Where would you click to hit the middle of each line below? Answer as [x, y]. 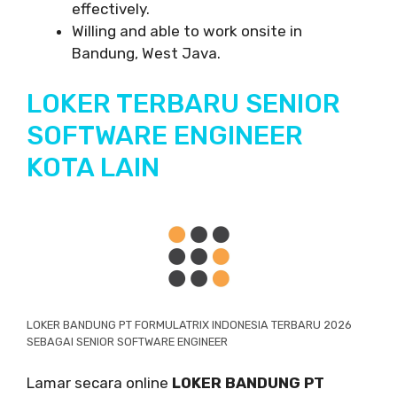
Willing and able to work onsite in [187, 31]
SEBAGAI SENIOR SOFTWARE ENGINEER [127, 341]
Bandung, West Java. [146, 54]
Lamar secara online [97, 383]
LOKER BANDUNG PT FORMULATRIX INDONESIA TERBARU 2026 [189, 324]
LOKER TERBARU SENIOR [183, 103]
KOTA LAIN [93, 167]
